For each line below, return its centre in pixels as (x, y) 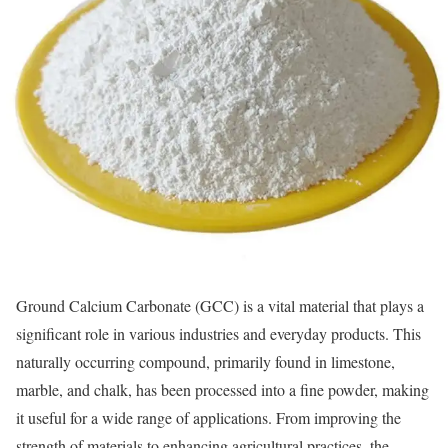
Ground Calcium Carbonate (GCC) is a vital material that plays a (220, 305)
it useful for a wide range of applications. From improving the (208, 417)
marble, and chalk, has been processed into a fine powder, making (222, 389)
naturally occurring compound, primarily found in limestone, (205, 361)
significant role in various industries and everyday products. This (218, 333)
